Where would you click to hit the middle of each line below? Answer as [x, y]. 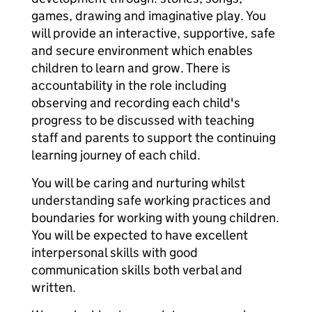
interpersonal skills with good [115, 252]
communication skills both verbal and [137, 270]
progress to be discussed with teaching [143, 120]
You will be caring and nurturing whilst [138, 183]
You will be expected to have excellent [140, 235]
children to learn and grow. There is [131, 68]
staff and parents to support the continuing [154, 138]
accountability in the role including [129, 85]
